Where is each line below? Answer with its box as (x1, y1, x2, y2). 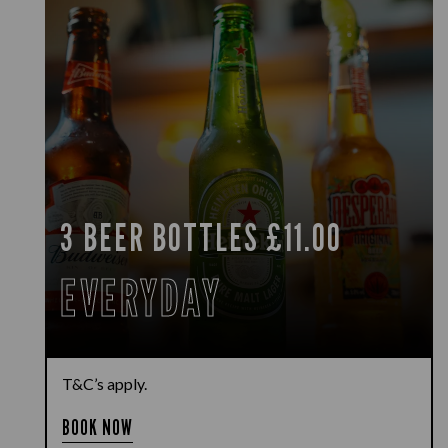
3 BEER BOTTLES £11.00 (60, 214, 342, 260)
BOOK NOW (62, 415, 134, 440)
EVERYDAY (60, 268, 221, 328)
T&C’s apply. (62, 374, 147, 393)
